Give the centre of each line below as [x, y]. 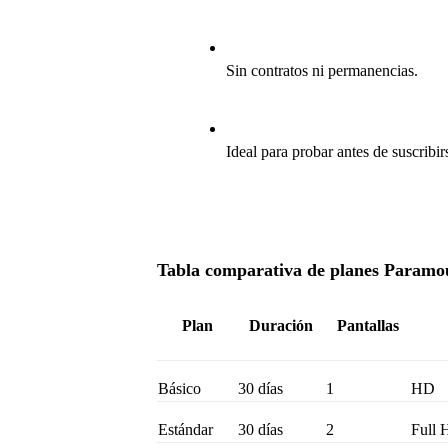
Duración [281, 326]
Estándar [186, 430]
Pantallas [367, 326]
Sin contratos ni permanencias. [321, 70]
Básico [180, 389]
